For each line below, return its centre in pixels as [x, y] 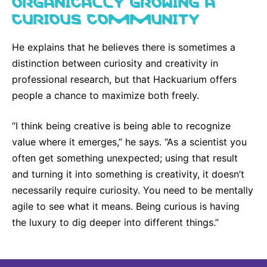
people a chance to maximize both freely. [107, 96]
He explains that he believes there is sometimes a [124, 47]
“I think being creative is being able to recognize [121, 126]
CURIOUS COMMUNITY [106, 17]
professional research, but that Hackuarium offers [124, 80]
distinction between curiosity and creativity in [115, 63]
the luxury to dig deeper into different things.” [115, 223]
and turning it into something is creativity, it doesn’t [128, 174]
